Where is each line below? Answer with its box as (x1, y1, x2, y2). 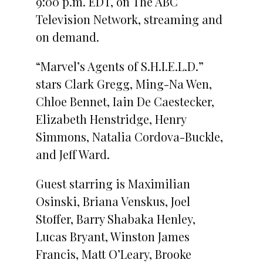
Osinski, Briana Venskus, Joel (35, 193, 190, 209)
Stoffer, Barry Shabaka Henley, (35, 210, 195, 227)
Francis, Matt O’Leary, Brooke (35, 245, 191, 262)
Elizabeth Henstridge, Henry (35, 110, 186, 127)
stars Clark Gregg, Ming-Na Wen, (35, 75, 212, 92)
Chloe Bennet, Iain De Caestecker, (35, 93, 214, 109)
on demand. (35, 28, 102, 45)
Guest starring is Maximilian (35, 175, 190, 191)
